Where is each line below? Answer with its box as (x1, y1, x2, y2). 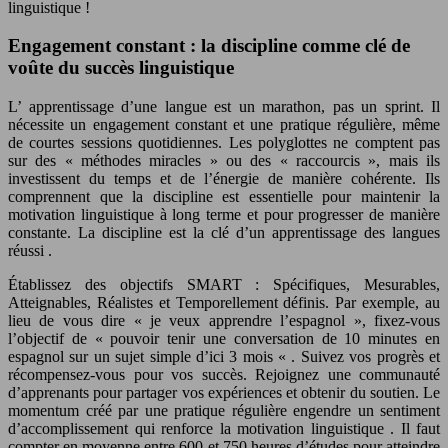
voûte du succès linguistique (8, 57, 234, 79)
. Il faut (390, 420, 440, 437)
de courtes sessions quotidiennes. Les (8, 134, 258, 151)
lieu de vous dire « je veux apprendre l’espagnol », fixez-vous (8, 312, 440, 329)
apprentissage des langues (272, 224, 440, 241)
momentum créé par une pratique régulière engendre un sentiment (8, 402, 440, 419)
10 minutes (344, 330, 426, 347)
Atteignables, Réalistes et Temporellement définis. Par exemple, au (8, 294, 440, 311)
